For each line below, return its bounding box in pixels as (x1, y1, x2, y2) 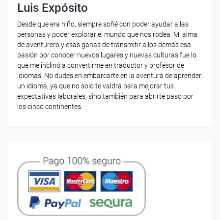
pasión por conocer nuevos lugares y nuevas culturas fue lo (17, 51, 196, 59)
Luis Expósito (17, 1, 88, 15)
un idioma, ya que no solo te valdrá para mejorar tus (17, 82, 174, 90)
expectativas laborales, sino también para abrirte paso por (17, 92, 193, 100)
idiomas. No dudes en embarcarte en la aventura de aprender (17, 72, 201, 80)
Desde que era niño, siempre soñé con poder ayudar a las (17, 20, 189, 28)
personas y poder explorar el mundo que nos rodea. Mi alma (17, 30, 197, 38)
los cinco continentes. (17, 103, 82, 110)
